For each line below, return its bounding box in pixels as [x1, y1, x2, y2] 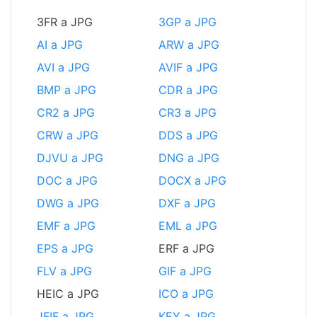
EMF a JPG [37, 219, 96, 234]
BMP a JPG [37, 83, 96, 98]
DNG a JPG [158, 151, 219, 166]
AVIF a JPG [158, 60, 218, 75]
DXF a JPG [158, 196, 216, 211]
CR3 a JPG [158, 105, 217, 120]
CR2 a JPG [37, 105, 95, 120]
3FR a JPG [37, 15, 93, 30]
